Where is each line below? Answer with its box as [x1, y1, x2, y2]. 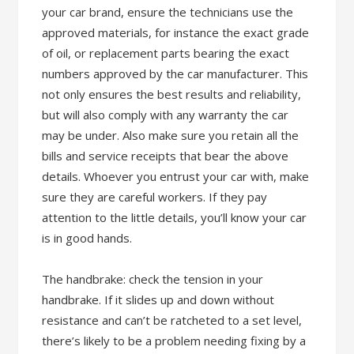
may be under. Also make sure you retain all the [42, 127, 299, 143]
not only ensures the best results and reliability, [42, 86, 302, 102]
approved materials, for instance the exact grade [42, 24, 310, 40]
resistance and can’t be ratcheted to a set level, [42, 312, 303, 328]
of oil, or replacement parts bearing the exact [42, 45, 290, 61]
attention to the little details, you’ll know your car [42, 209, 307, 225]
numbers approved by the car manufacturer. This [42, 66, 309, 81]
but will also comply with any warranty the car [42, 107, 289, 122]
